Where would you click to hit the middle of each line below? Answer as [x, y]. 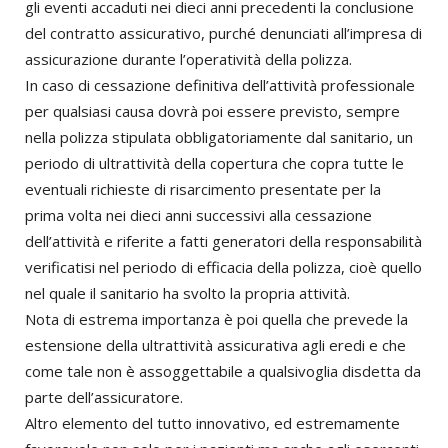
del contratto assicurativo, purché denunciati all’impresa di [223, 33]
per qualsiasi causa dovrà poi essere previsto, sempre [212, 111]
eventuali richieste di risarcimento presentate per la [203, 189]
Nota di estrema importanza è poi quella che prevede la [216, 319]
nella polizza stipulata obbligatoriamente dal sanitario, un [219, 137]
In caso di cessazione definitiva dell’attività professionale [220, 85]
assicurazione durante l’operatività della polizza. [188, 59]
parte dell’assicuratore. [104, 397]
